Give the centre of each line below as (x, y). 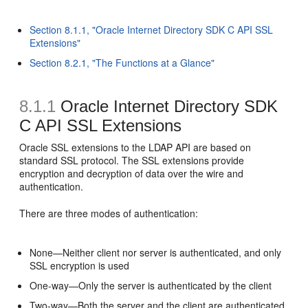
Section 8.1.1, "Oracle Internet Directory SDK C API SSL (152, 30)
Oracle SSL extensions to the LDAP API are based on (135, 147)
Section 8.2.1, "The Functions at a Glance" (122, 63)
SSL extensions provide (193, 160)
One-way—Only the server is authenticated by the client (151, 285)
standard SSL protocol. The (81, 160)
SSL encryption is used (80, 265)
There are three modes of (77, 213)
